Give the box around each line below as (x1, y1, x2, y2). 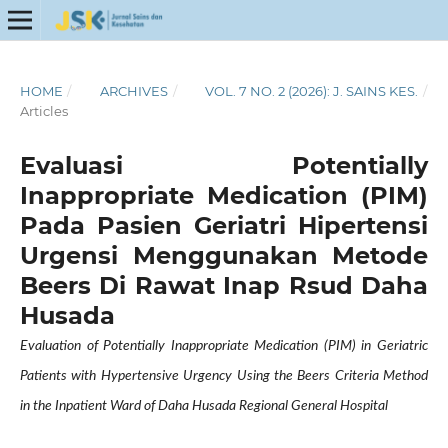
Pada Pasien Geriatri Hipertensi (19, 210, 429, 240)
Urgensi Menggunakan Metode (19, 240, 429, 270)
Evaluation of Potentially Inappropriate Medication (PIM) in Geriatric (19, 338, 429, 353)
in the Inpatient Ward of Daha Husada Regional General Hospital (19, 398, 388, 413)
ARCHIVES (100, 82, 169, 99)
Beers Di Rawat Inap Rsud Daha (19, 270, 429, 300)
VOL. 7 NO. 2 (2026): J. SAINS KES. (205, 82, 419, 99)
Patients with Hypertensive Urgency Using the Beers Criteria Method (19, 368, 429, 383)
